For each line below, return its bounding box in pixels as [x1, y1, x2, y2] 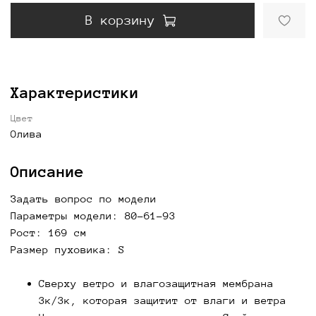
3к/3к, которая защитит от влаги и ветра [39, 293, 286, 306]
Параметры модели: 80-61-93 [11, 209, 176, 221]
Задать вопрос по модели [11, 192, 157, 205]
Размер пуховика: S [11, 243, 125, 255]
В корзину [85, 12, 155, 28]
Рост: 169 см [11, 226, 87, 238]
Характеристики [11, 83, 139, 102]
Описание [11, 162, 84, 181]
